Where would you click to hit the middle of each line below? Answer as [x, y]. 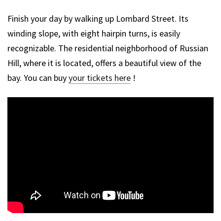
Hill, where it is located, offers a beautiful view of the [104, 63]
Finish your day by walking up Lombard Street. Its [98, 19]
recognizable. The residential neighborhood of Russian [108, 48]
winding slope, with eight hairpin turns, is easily [94, 34]
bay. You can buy [38, 78]
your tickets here [100, 78]
